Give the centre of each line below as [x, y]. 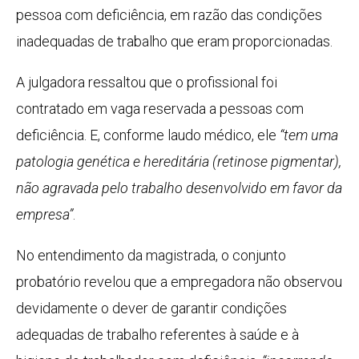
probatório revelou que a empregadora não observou [179, 282]
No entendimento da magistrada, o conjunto [151, 256]
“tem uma [309, 135]
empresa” [44, 215]
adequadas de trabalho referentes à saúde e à [157, 335]
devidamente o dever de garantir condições [151, 309]
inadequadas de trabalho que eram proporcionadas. [174, 42]
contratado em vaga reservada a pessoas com [160, 109]
